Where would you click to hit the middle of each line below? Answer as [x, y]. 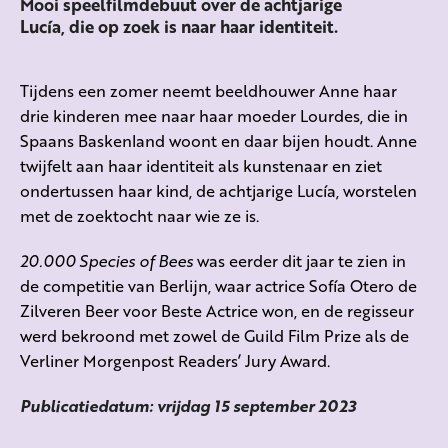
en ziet [357, 165]
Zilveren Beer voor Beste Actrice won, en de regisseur [217, 310]
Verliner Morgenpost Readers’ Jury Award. [175, 360]
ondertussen [69, 190]
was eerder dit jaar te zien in [299, 260]
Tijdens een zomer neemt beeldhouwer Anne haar [208, 90]
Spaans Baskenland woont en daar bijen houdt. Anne [218, 140]
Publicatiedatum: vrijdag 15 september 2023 [188, 405]
